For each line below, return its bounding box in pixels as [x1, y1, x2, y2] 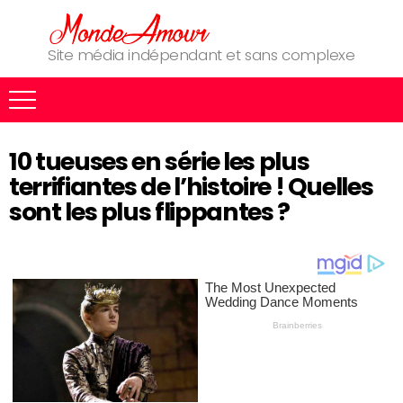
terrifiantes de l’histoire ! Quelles [9, 170, 373, 203]
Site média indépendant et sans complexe [48, 44, 355, 66]
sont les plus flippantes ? [9, 195, 290, 228]
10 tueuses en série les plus [9, 145, 309, 178]
